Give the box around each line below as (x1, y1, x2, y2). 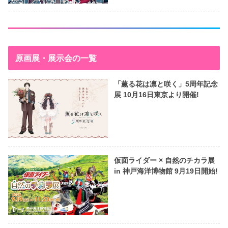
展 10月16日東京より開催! (113, 90, 199, 99)
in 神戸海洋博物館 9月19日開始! (113, 167, 218, 176)
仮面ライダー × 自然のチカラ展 (113, 156, 215, 165)
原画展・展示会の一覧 (15, 53, 97, 63)
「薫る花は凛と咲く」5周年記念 (113, 79, 218, 88)
